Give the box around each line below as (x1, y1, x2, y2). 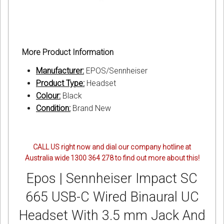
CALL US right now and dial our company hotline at (33, 143, 191, 151)
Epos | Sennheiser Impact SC (26, 170, 197, 187)
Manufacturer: (36, 66, 84, 76)
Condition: (36, 103, 70, 113)
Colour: (36, 91, 60, 101)
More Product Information (22, 47, 113, 57)
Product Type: (36, 78, 84, 88)
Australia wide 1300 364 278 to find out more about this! (24, 154, 199, 162)
